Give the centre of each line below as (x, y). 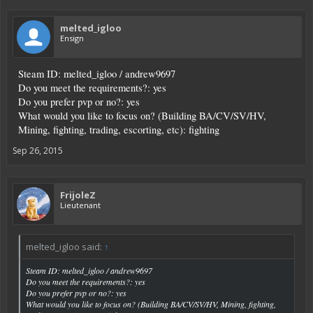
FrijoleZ (78, 195)
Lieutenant (80, 205)
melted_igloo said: (65, 247)
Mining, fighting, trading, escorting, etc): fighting (119, 130)
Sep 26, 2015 (38, 151)
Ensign (72, 38)
